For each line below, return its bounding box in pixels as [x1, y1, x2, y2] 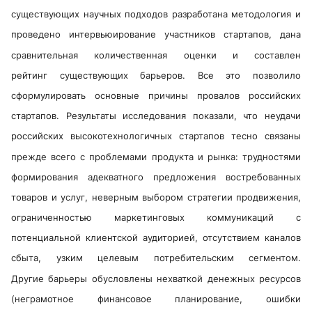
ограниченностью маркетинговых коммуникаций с [11, 212, 301, 224]
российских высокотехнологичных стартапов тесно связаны [11, 130, 301, 142]
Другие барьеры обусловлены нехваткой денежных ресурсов [11, 272, 301, 284]
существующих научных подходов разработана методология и [11, 8, 301, 20]
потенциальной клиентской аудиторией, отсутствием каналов [11, 232, 301, 244]
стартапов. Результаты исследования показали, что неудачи [11, 110, 301, 122]
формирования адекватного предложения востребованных [11, 171, 301, 182]
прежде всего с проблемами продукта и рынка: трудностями [11, 150, 301, 162]
